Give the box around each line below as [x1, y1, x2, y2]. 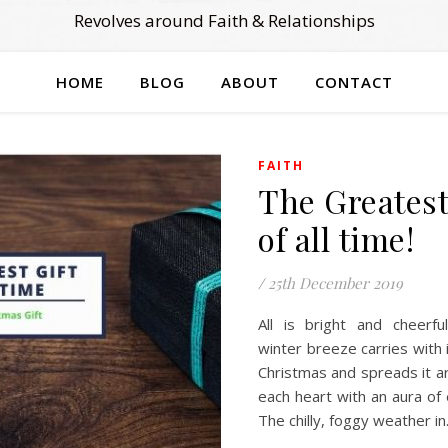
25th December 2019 [268, 273, 403, 293]
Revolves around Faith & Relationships [73, 9, 375, 32]
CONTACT [314, 72, 393, 92]
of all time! [258, 217, 414, 260]
